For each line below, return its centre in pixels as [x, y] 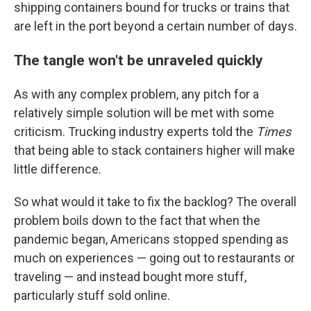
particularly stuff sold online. [92, 295]
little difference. [58, 169]
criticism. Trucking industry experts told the [135, 132]
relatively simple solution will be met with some [144, 113]
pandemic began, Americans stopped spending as [151, 239]
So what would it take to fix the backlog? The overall [155, 202]
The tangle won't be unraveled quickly [138, 60]
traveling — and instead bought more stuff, [130, 277]
